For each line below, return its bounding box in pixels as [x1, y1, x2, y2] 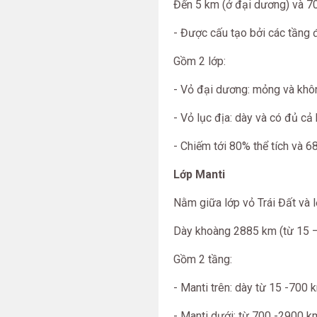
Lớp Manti [173, 168, 225, 181]
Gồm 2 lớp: [173, 54, 226, 68]
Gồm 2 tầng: [173, 253, 232, 266]
